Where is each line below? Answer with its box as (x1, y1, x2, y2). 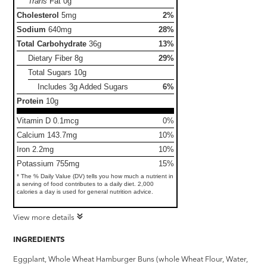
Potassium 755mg (17, 159, 80, 168)
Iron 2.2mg (17, 144, 54, 154)
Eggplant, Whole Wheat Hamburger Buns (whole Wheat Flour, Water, (13, 254, 249, 264)
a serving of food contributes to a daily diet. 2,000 (17, 180, 154, 187)
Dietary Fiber (28, 53, 75, 63)
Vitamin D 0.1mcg (17, 116, 79, 125)
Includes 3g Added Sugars (37, 82, 128, 91)
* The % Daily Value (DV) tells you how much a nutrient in (17, 172, 174, 179)
